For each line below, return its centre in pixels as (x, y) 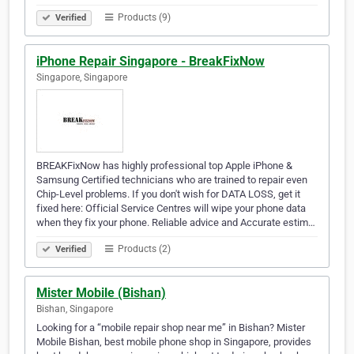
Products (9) (143, 18)
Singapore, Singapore (82, 78)
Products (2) (143, 249)
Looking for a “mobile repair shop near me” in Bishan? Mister (171, 328)
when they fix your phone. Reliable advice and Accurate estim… (176, 223)
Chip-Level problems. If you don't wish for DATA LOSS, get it (168, 194)
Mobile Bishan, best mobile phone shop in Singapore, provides (174, 342)
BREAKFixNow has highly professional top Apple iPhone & (164, 166)
